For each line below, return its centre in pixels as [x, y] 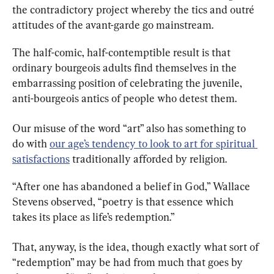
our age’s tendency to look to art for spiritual [154, 144]
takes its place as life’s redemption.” [94, 217]
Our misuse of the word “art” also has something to [130, 128]
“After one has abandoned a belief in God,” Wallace [132, 187]
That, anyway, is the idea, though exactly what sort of [137, 247]
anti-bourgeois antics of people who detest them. [124, 98]
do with [31, 144]
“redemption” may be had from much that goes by [129, 262]
